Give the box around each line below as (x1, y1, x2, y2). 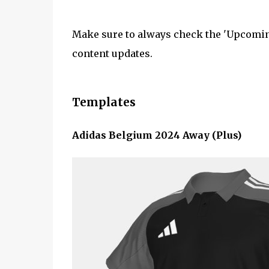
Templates (71, 95, 136, 110)
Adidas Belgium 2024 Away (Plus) (71, 128, 241, 141)
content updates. (71, 47, 153, 59)
